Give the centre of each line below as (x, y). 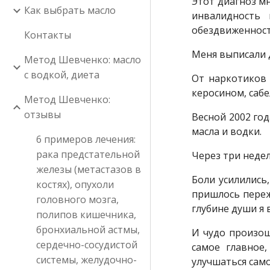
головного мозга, (77, 199)
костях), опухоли (75, 184)
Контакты (48, 35)
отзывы (42, 115)
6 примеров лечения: (86, 139)
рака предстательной (88, 154)
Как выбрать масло (70, 10)
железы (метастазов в (89, 169)
